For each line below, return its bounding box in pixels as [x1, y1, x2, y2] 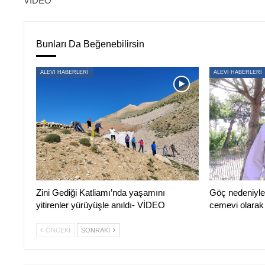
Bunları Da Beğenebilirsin [35, 39, 144, 50]
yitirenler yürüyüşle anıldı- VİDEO [35, 200, 165, 211]
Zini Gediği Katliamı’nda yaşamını [35, 188, 165, 198]
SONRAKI [80, 227, 112, 234]
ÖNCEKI [43, 227, 70, 234]
